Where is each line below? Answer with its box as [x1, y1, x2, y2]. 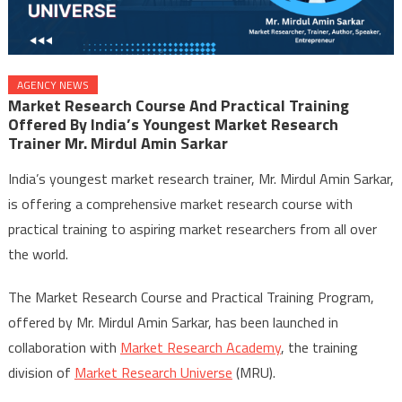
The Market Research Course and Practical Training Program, [7, 286, 374, 309]
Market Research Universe [74, 362, 232, 384]
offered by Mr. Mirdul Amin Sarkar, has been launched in [7, 311, 338, 334]
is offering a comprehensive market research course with [7, 193, 353, 215]
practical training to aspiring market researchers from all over [7, 218, 377, 240]
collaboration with [7, 336, 120, 359]
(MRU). [232, 362, 279, 384]
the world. [7, 243, 72, 266]
